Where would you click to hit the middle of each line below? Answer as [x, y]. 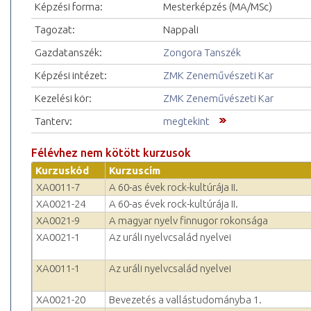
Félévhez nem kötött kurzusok [111, 153]
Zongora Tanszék [202, 53]
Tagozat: [55, 30]
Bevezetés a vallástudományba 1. [185, 300]
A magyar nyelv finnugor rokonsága [188, 221]
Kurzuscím [135, 171]
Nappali [181, 30]
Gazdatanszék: [68, 53]
